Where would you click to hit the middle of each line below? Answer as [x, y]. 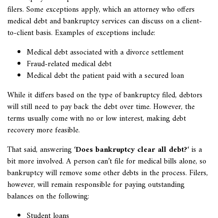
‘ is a [195, 150]
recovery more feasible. [44, 130]
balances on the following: [48, 197]
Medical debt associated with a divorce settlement [105, 53]
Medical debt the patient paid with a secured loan [105, 76]
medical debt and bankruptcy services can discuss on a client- [105, 21]
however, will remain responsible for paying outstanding [96, 185]
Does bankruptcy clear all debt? [131, 150]
